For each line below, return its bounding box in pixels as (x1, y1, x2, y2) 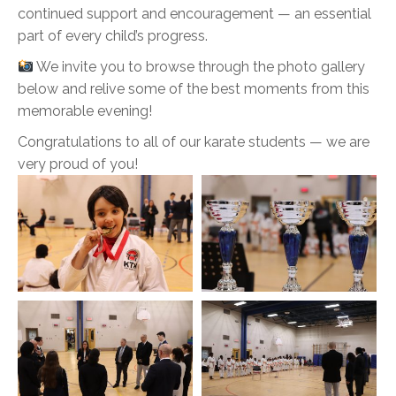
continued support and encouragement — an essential (18, 5, 371, 22)
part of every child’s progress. (18, 27, 208, 44)
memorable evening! (18, 103, 152, 119)
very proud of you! (18, 156, 138, 172)
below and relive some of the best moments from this (18, 80, 369, 97)
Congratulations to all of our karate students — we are (18, 133, 369, 150)
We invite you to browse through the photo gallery (34, 58, 366, 75)
